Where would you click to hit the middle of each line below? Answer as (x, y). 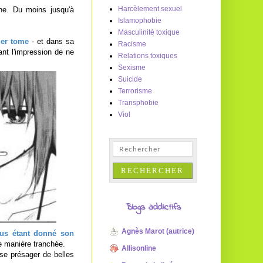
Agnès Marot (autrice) (158, 231)
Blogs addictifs (153, 207)
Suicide (130, 79)
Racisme (132, 44)
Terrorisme (135, 91)
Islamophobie (140, 21)
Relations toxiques (148, 56)
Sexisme (132, 68)
